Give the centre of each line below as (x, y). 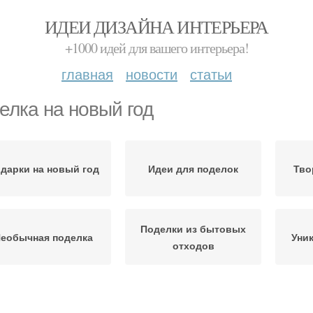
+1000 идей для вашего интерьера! (156, 48)
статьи (211, 74)
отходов (193, 245)
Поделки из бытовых (193, 228)
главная (87, 74)
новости (152, 74)
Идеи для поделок (193, 168)
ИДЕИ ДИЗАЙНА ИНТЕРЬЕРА (156, 27)
